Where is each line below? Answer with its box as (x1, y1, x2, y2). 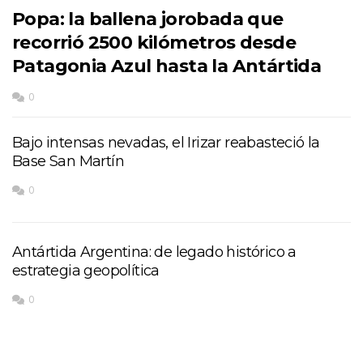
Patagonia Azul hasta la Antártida (12, 54, 322, 77)
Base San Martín (12, 152, 125, 170)
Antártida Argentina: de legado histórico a (12, 242, 297, 261)
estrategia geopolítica (12, 261, 160, 280)
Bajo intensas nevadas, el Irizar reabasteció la (12, 133, 320, 152)
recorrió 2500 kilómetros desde (12, 31, 296, 53)
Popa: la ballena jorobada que (12, 7, 284, 30)
